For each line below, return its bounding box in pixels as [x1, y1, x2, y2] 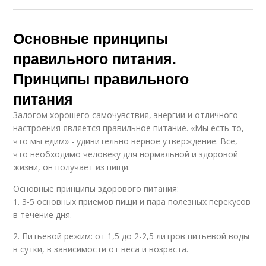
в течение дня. [13, 209, 72, 221]
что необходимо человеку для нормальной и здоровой [13, 148, 239, 160]
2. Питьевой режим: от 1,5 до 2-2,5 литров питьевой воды [13, 230, 250, 242]
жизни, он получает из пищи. [13, 161, 131, 173]
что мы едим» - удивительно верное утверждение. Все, [13, 135, 238, 147]
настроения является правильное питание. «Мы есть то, [13, 122, 245, 134]
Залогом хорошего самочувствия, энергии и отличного [13, 109, 239, 121]
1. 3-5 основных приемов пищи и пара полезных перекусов [13, 196, 251, 208]
